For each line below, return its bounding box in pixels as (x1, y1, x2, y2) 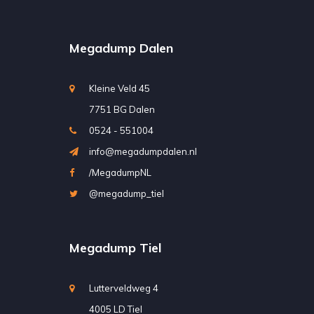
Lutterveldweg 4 (88, 282, 158, 294)
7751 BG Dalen (88, 103, 155, 115)
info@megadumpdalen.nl (88, 145, 197, 157)
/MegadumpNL (88, 166, 151, 178)
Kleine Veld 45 (88, 82, 150, 94)
